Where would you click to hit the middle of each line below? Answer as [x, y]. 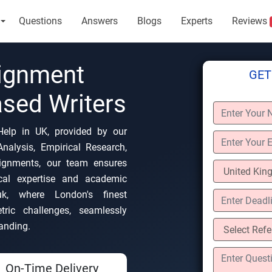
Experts [196, 21]
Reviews [250, 21]
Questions [40, 21]
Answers [99, 21]
